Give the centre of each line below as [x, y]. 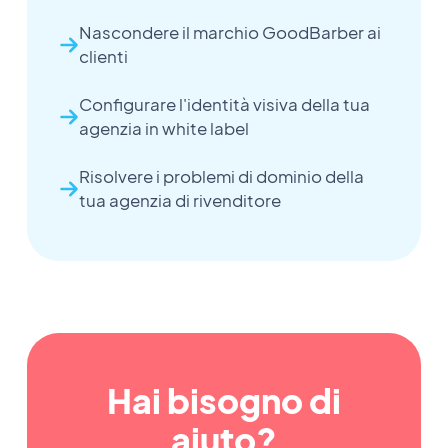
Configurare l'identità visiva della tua [224, 104]
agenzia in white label [163, 128]
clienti [103, 56]
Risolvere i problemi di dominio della [221, 176]
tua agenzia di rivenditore [179, 200]
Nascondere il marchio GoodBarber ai [229, 32]
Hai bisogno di [224, 400]
